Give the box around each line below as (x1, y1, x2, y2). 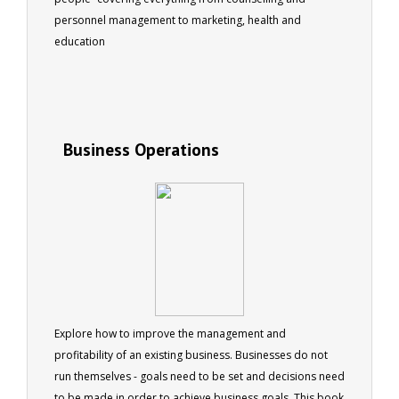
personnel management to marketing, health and (54, 12, 301, 28)
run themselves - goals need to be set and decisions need (54, 368, 345, 384)
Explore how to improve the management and (54, 325, 286, 341)
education (54, 33, 105, 49)
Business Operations (63, 137, 219, 160)
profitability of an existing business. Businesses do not (54, 346, 328, 362)
